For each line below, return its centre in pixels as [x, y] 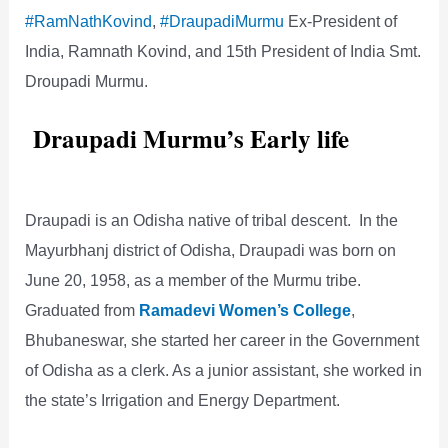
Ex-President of [341, 21]
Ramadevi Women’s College [245, 309]
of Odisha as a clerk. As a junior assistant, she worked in [224, 369]
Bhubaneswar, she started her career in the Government [222, 339]
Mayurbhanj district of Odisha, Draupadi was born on [211, 249]
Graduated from [82, 309]
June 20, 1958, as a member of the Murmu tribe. [193, 279]
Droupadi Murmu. [87, 81]
